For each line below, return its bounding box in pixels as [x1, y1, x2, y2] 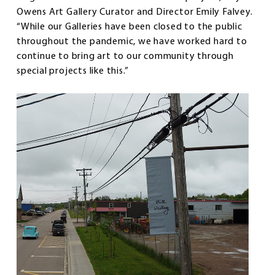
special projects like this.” [17, 66, 129, 77]
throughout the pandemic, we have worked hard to [17, 37, 247, 47]
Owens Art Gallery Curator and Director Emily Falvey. [17, 7, 253, 18]
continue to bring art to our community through [17, 52, 234, 62]
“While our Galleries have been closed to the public [17, 22, 242, 33]
